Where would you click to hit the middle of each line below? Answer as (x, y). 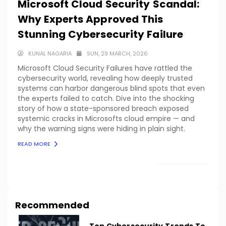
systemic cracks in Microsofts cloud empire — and (106, 118)
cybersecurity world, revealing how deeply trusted (105, 78)
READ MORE (35, 144)
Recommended (52, 205)
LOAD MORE (177, 172)
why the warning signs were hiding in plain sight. (101, 128)
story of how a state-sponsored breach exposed (103, 108)
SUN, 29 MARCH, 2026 (117, 53)
